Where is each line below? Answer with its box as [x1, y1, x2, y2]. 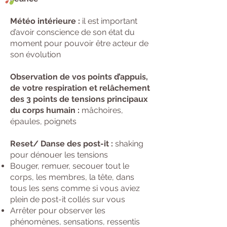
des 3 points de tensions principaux [10, 94, 148, 104]
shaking [115, 139, 143, 148]
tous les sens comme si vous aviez [10, 183, 140, 193]
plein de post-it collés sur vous [10, 195, 125, 204]
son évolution [10, 50, 61, 59]
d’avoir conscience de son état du [10, 27, 135, 37]
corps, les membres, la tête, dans [10, 172, 134, 182]
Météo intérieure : [10, 16, 80, 26]
